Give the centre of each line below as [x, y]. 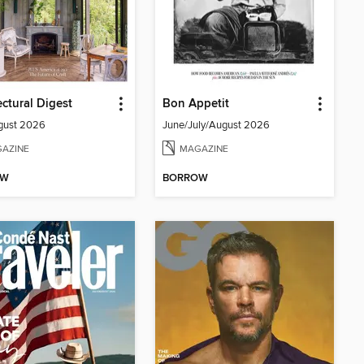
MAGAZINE [204, 149]
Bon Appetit [196, 104]
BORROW [185, 179]
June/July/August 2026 [216, 125]
